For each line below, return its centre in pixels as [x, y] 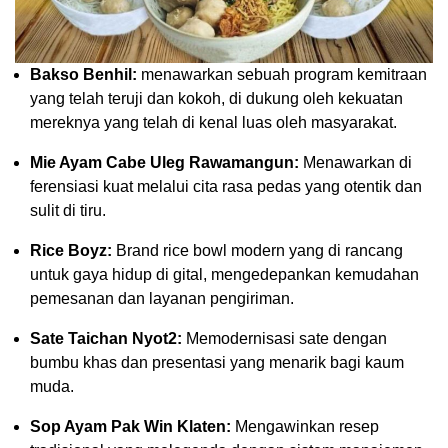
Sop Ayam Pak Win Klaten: [130, 426]
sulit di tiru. [68, 210]
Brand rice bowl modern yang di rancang [259, 250]
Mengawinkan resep [305, 426]
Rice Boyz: [73, 250]
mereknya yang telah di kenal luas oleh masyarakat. [213, 122]
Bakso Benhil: [83, 74]
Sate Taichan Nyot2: [106, 338]
